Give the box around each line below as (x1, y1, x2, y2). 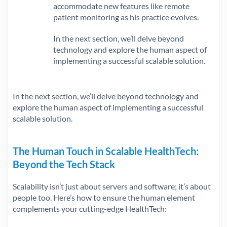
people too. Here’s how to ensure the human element (13, 192, 195, 202)
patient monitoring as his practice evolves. (53, 12, 199, 22)
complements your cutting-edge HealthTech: (13, 203, 167, 213)
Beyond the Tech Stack (13, 158, 115, 170)
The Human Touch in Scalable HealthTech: (13, 144, 199, 157)
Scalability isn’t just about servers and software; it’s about (13, 181, 211, 191)
